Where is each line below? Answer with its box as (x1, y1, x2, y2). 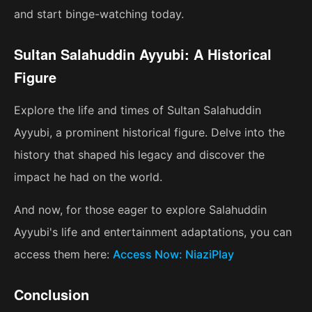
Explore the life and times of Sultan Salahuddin (14, 103, 261, 118)
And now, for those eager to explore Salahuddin (14, 203, 267, 217)
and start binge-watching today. (14, 7, 184, 22)
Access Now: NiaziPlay (113, 247, 234, 262)
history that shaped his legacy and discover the (14, 148, 265, 162)
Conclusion (14, 284, 89, 305)
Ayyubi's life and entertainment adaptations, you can (14, 225, 292, 240)
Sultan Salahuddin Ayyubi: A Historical (14, 44, 272, 65)
